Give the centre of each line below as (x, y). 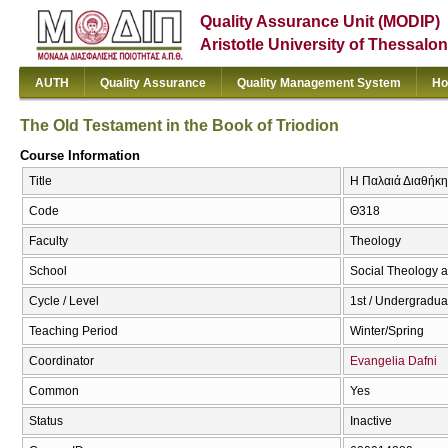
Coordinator (61, 361)
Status (46, 421)
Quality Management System (319, 83)
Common (54, 391)
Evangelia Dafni (393, 361)
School (48, 271)
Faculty (48, 241)
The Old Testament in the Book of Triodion (179, 125)
